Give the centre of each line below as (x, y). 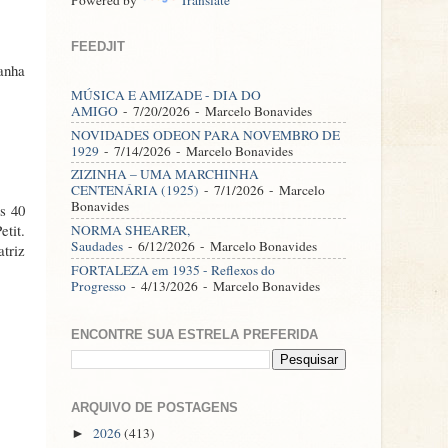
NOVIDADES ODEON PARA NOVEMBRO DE (205, 134)
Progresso (98, 285)
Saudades (97, 246)
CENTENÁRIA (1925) (135, 190)
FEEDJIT (98, 46)
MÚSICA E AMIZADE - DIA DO (166, 94)
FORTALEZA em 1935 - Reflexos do (173, 269)
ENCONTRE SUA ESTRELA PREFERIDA (194, 335)
